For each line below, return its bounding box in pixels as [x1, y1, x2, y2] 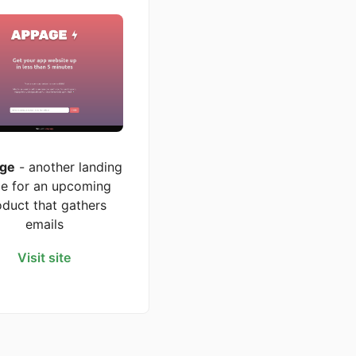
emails [25, 216, 64, 233]
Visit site [17, 250, 72, 266]
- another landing [14, 159, 122, 176]
